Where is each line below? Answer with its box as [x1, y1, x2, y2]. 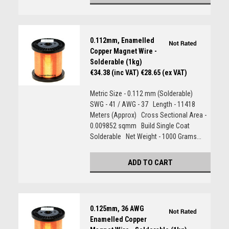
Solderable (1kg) [89, 58, 142, 66]
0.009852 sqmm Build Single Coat [89, 122, 190, 130]
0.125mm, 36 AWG [89, 204, 144, 213]
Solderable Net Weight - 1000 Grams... [89, 132, 201, 141]
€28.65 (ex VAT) [140, 68, 187, 77]
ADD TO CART [127, 158, 173, 167]
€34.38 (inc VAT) [89, 68, 139, 77]
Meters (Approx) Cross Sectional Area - [89, 111, 207, 119]
